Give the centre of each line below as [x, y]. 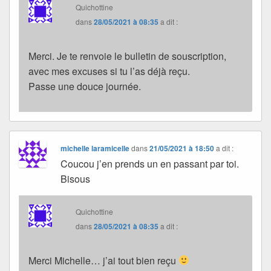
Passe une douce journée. [85, 86]
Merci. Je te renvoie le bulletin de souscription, [127, 56]
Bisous [76, 178]
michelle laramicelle [95, 148]
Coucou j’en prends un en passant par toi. [150, 163]
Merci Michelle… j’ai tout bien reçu [103, 260]
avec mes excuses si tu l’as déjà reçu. [109, 71]
